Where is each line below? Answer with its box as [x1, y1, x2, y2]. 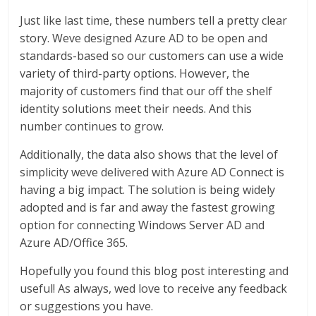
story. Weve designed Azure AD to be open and [20, 30, 268, 46]
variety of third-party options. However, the [20, 65, 250, 81]
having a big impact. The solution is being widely [20, 181, 276, 197]
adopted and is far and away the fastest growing [20, 199, 276, 215]
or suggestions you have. [20, 298, 154, 314]
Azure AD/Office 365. [20, 234, 128, 250]
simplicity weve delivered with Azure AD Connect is [20, 164, 285, 180]
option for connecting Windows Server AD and [20, 217, 265, 233]
